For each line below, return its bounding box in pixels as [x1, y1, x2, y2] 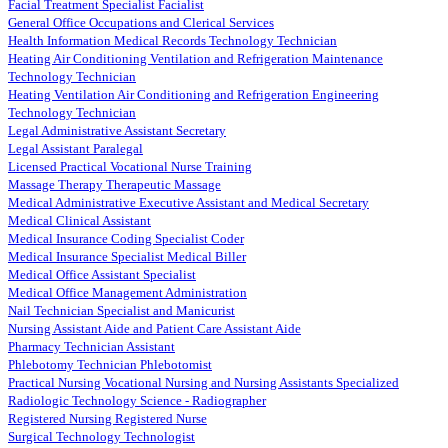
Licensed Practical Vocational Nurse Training [8, 159, 252, 175]
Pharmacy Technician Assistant [8, 339, 175, 355]
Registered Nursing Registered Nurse [8, 411, 207, 427]
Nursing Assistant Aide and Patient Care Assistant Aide [8, 321, 301, 337]
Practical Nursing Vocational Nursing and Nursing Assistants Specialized [8, 375, 399, 391]
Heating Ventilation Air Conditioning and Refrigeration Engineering [8, 87, 379, 103]
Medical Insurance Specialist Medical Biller [8, 249, 246, 265]
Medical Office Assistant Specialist [8, 267, 196, 283]
